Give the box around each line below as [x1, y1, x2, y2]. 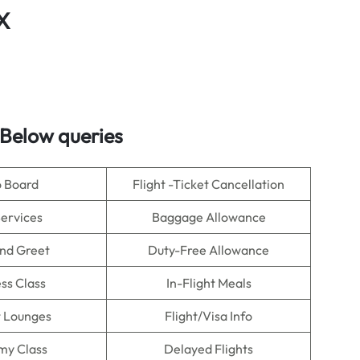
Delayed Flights [164, 341, 253, 357]
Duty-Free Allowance [148, 242, 269, 258]
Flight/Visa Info [165, 308, 252, 324]
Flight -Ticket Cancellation [133, 176, 284, 192]
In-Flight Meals [166, 275, 252, 291]
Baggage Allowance [151, 209, 266, 225]
